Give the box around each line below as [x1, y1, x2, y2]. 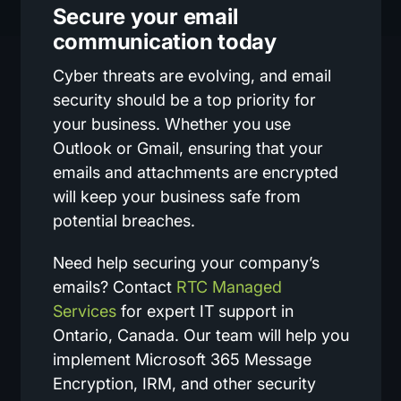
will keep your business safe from [52, 186, 301, 206]
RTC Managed [175, 277, 282, 296]
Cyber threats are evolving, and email [52, 65, 331, 85]
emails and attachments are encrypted [52, 162, 338, 182]
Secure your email [52, 3, 238, 30]
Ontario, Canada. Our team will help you [52, 325, 349, 345]
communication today [52, 28, 277, 55]
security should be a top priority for [52, 90, 316, 109]
